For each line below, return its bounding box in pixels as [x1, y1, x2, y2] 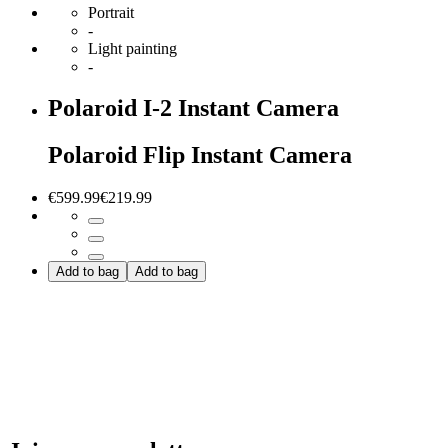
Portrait [88, 3, 134, 21]
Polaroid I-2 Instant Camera [48, 95, 339, 122]
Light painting [88, 39, 177, 57]
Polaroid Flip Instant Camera [48, 142, 352, 169]
